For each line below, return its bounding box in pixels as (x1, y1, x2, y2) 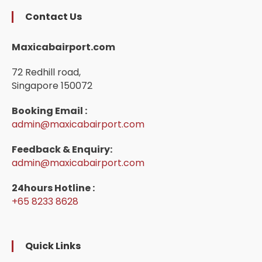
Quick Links (25, 239, 81, 253)
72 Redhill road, (12, 65, 81, 79)
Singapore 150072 (12, 78, 93, 92)
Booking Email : (12, 104, 88, 118)
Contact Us (25, 9, 82, 23)
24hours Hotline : (12, 181, 95, 195)
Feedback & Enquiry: (12, 142, 113, 156)
